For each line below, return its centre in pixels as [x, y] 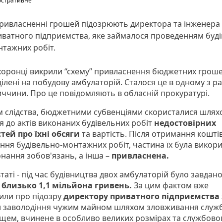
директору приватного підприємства [141, 196]
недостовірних [184, 123]
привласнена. [141, 156]
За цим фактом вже [171, 186]
